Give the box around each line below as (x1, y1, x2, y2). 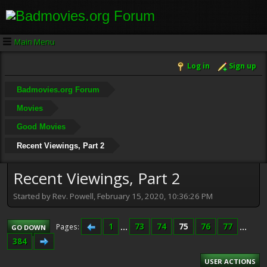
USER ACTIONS (204, 256, 256, 266)
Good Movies (16, 122, 66, 132)
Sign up (229, 61, 256, 72)
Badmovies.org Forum (16, 85, 100, 94)
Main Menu (14, 36, 55, 47)
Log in (187, 61, 210, 72)
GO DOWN (11, 222, 46, 232)
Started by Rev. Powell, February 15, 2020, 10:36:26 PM (13, 190, 213, 201)
